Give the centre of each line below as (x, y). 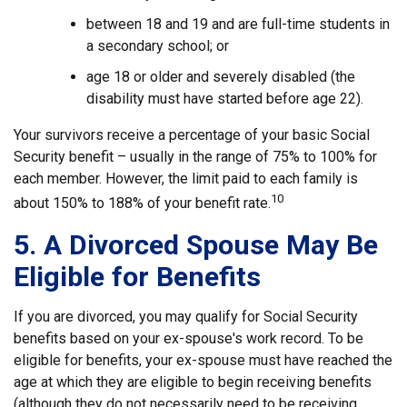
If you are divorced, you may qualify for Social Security (186, 316)
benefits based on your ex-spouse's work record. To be (189, 338)
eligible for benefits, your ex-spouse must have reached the (203, 360)
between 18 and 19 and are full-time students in (238, 25)
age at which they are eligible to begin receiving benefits (193, 382)
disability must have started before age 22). (225, 99)
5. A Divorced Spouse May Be (196, 244)
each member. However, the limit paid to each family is (186, 179)
